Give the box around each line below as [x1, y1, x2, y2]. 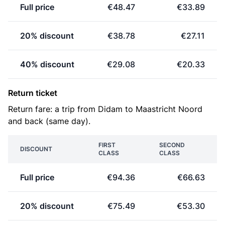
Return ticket [8, 88, 57, 98]
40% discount [20, 59, 74, 69]
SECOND [159, 141, 185, 149]
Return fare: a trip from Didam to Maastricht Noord [8, 104, 202, 114]
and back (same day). [8, 116, 90, 126]
